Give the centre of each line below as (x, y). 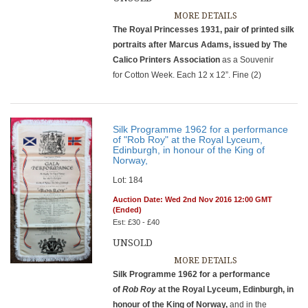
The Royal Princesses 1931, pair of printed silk (204, 30)
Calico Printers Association (168, 60)
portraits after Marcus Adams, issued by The (200, 45)
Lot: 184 (128, 180)
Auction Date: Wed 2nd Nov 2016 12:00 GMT (193, 199)
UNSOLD (133, 243)
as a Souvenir (248, 60)
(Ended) (128, 210)
